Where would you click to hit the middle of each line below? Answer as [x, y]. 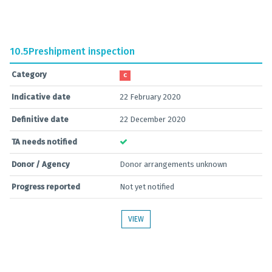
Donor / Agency [41, 164]
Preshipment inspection [82, 51]
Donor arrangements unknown [173, 164]
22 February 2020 [150, 97]
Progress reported [46, 187]
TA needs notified [44, 142]
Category [29, 74]
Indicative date [41, 97]
